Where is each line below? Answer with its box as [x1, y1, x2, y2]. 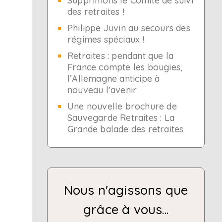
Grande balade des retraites [67, 123, 184, 135]
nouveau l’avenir [67, 84, 137, 96]
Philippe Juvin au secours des [67, 22, 190, 34]
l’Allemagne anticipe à [67, 73, 160, 84]
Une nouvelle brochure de [67, 101, 177, 112]
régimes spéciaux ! [67, 34, 145, 45]
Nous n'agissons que [63, 182, 188, 198]
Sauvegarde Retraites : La [67, 112, 174, 123]
